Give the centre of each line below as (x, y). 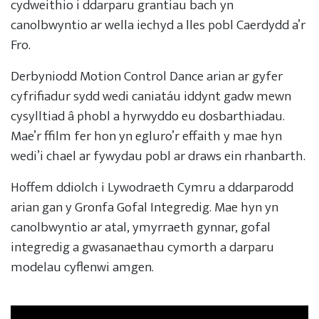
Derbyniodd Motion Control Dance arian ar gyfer (147, 77)
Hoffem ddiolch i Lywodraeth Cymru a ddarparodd (152, 188)
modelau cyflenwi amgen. (82, 267)
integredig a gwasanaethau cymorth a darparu (142, 247)
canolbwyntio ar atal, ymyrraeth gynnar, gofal (141, 228)
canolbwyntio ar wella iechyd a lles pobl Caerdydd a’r (158, 25)
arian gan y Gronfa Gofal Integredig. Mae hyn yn (145, 208)
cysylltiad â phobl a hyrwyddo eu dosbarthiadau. (148, 116)
